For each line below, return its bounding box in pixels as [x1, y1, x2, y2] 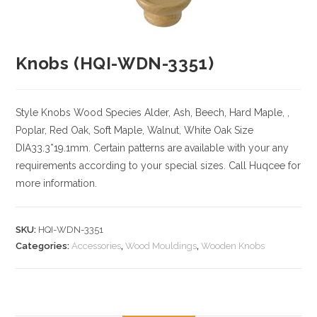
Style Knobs [16, 107, 71, 118]
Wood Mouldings [125, 241, 197, 251]
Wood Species [71, 107, 142, 118]
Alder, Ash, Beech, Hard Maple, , [142, 107, 290, 118]
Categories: [16, 241, 72, 251]
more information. [16, 178, 98, 189]
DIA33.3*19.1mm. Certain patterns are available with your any [16, 142, 289, 154]
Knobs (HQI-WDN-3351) [16, 53, 214, 74]
